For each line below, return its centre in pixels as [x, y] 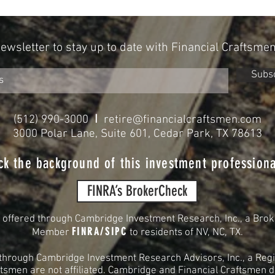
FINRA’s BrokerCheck [137, 191]
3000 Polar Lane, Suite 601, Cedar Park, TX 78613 [137, 134]
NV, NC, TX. [220, 233]
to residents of [163, 233]
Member [50, 233]
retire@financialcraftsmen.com [183, 120]
